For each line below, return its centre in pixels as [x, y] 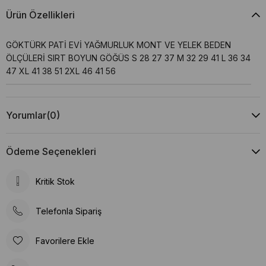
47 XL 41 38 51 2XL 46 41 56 [61, 71]
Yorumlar [26, 115]
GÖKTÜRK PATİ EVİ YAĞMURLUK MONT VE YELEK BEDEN [118, 45]
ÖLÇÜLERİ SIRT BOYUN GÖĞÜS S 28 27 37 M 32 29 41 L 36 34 [128, 58]
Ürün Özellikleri [40, 15]
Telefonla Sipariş [69, 211]
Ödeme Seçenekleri [51, 151]
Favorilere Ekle [65, 240]
